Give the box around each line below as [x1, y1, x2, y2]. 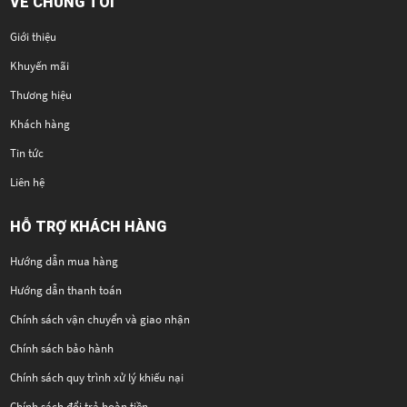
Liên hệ [10, 174, 45, 191]
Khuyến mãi [10, 58, 70, 74]
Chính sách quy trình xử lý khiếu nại [10, 370, 184, 386]
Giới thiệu [10, 29, 57, 45]
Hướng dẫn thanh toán [10, 283, 123, 299]
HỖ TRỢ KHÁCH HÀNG [10, 217, 167, 236]
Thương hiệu [10, 87, 73, 104]
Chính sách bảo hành [10, 341, 114, 357]
